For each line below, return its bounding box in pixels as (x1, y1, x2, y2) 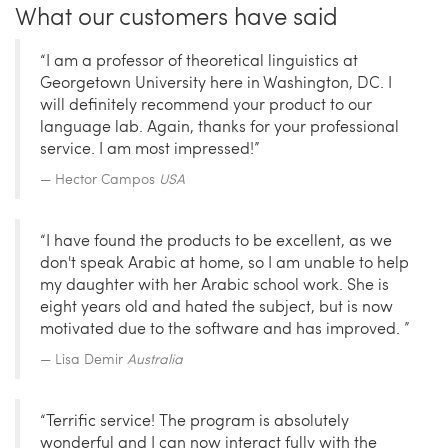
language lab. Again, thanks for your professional (40, 115, 399, 137)
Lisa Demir (55, 349, 127, 369)
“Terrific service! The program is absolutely (40, 409, 349, 431)
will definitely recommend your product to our (40, 93, 372, 115)
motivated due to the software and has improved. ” (40, 317, 410, 339)
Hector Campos (55, 169, 159, 189)
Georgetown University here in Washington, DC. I (40, 71, 392, 93)
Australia (127, 349, 183, 369)
